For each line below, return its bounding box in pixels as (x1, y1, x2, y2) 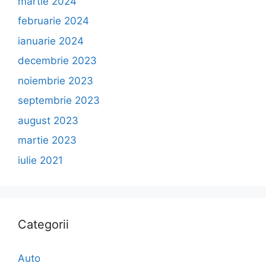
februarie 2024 (18, 15, 89, 27)
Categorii (18, 217, 69, 232)
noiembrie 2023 (18, 74, 93, 87)
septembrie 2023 (18, 94, 100, 107)
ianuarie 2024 (18, 34, 84, 47)
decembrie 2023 (18, 55, 97, 67)
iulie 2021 (18, 154, 63, 166)
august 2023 (18, 114, 78, 126)
